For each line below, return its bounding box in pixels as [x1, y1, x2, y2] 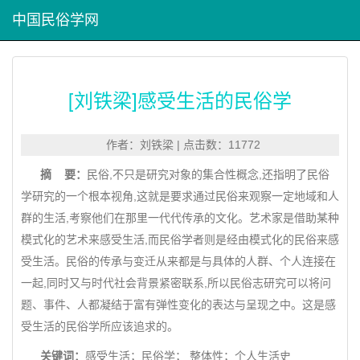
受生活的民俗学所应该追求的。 [21, 320, 178, 333]
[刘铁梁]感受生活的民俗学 [68, 85, 292, 113]
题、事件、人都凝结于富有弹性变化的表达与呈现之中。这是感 [21, 298, 336, 311]
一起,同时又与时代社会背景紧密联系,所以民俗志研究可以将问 [21, 276, 331, 289]
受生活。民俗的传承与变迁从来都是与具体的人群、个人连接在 [21, 255, 336, 268]
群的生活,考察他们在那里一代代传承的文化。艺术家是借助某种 [21, 211, 339, 224]
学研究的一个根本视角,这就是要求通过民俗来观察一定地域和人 [21, 190, 339, 202]
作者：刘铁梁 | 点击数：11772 [100, 138, 260, 151]
